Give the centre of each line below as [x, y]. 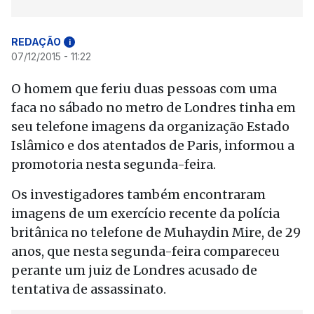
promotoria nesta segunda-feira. [114, 164]
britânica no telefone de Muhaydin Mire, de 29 [156, 232]
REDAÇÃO [36, 42]
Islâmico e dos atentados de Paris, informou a [153, 145]
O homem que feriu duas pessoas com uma [144, 89]
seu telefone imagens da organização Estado [150, 127]
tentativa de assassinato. [89, 289]
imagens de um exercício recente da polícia [145, 213]
